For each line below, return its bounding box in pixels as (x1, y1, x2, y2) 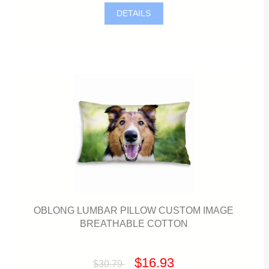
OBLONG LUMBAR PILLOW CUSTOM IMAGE (34, 204, 234, 216)
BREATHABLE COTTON (79, 217, 188, 229)
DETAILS (114, 9, 154, 19)
